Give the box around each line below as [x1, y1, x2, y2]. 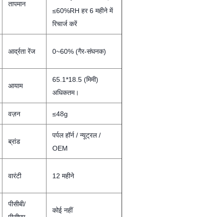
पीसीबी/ [8, 200, 26, 208]
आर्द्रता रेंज [8, 47, 35, 55]
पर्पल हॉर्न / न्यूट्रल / [52, 131, 101, 139]
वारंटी [8, 172, 21, 180]
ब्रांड [8, 138, 20, 145]
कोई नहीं [52, 206, 73, 214]
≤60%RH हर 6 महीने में [52, 7, 113, 15]
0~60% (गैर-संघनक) [52, 47, 106, 55]
